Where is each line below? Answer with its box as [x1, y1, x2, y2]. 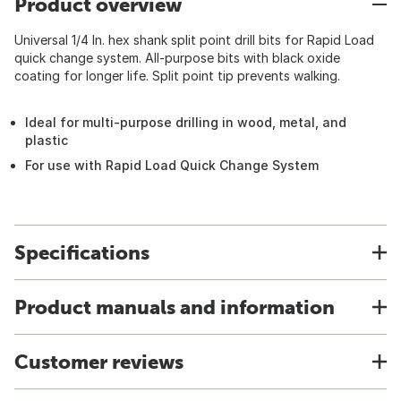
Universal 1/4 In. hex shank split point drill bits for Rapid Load [14, 32, 374, 47]
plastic [25, 132, 68, 148]
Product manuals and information [14, 295, 335, 319]
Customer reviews [14, 350, 183, 373]
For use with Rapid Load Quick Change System [25, 158, 319, 173]
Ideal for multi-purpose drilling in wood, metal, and [25, 115, 346, 130]
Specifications [14, 241, 149, 264]
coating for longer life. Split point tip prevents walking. [14, 68, 340, 83]
